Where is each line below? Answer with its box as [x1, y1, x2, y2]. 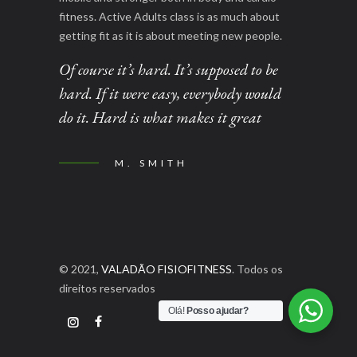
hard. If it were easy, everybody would [59, 82, 281, 104]
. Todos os [232, 261, 283, 276]
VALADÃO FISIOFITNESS [101, 261, 232, 276]
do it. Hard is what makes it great [59, 106, 261, 127]
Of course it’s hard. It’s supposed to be [59, 58, 278, 80]
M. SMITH [115, 156, 188, 169]
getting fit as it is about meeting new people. [59, 28, 282, 42]
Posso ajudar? [186, 305, 249, 316]
